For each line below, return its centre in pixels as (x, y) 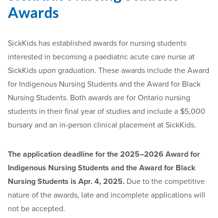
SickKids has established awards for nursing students (97, 43)
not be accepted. (37, 209)
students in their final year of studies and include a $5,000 (107, 111)
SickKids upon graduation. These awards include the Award (109, 71)
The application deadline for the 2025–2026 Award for (104, 154)
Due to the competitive (166, 182)
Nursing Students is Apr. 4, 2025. (67, 182)
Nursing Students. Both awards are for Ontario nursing (99, 98)
